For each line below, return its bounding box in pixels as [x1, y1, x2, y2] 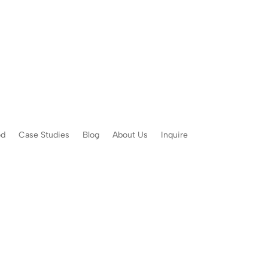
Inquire [160, 130, 188, 141]
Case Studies [18, 130, 69, 141]
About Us [112, 130, 148, 141]
